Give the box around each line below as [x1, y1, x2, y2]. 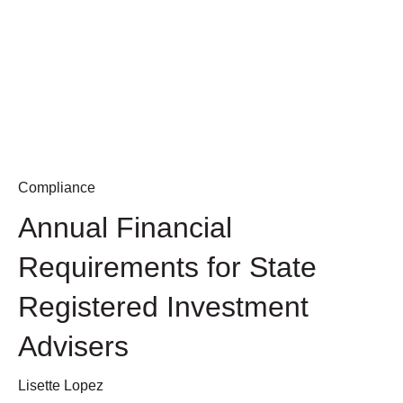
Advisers [18, 329, 129, 363]
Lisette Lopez [18, 378, 103, 394]
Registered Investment [18, 290, 309, 323]
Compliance [18, 179, 95, 195]
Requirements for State [18, 250, 317, 283]
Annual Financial [18, 210, 232, 244]
